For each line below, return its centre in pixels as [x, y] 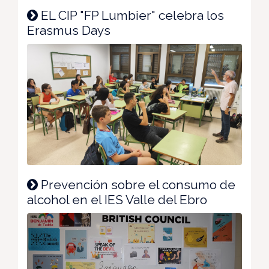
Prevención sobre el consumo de [137, 184]
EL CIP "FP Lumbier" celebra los [131, 16]
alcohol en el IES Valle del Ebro [117, 199]
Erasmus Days [69, 31]
